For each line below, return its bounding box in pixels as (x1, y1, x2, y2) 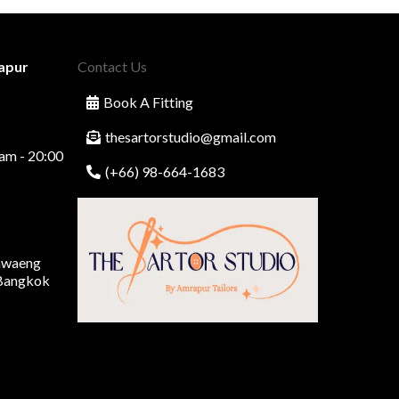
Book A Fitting (102, 94, 193, 111)
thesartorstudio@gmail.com (104, 128, 276, 146)
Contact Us (77, 58, 147, 76)
